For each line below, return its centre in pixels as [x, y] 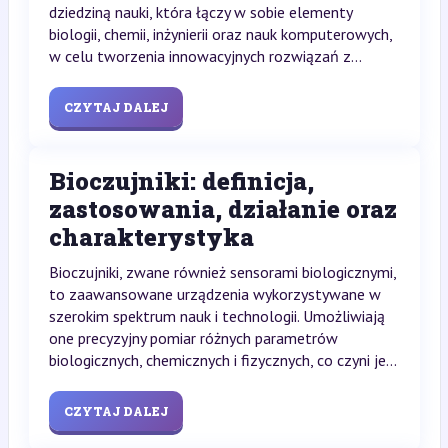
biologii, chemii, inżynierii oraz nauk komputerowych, [220, 34]
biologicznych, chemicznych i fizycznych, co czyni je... [222, 360]
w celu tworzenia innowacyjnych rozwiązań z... [205, 56]
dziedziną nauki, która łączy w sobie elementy [200, 12]
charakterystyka [151, 237]
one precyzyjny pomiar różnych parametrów [193, 338]
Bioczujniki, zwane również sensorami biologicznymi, [222, 272]
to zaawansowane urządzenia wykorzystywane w [214, 294]
